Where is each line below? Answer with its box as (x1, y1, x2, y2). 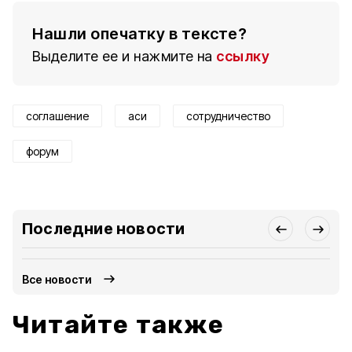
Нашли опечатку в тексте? (32, 24, 247, 43)
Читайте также (13, 310, 225, 339)
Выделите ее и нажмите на (32, 48, 213, 64)
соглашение (26, 109, 89, 123)
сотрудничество (186, 109, 270, 123)
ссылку (216, 48, 269, 64)
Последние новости (22, 219, 185, 238)
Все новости (22, 272, 93, 286)
